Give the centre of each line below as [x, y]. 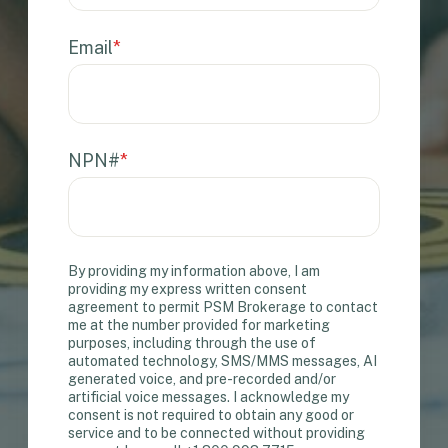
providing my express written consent [188, 289]
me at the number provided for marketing [199, 325]
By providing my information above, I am [194, 271]
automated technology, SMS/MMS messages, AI [223, 361]
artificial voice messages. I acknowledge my [209, 397]
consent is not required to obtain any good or [211, 415]
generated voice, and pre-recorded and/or [202, 379]
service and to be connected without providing [217, 433]
